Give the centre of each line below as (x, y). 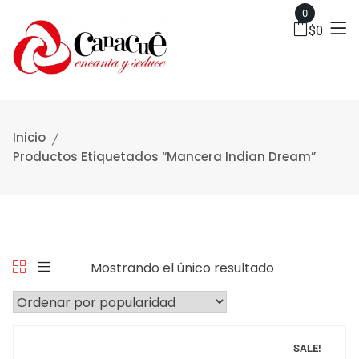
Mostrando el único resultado (182, 268)
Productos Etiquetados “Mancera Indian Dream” (164, 156)
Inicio (29, 137)
